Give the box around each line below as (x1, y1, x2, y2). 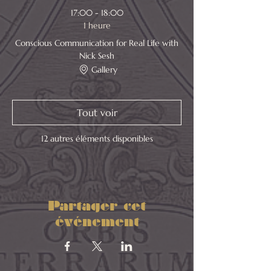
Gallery (91, 64, 117, 75)
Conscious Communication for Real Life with (15, 38, 178, 48)
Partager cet (48, 198, 146, 214)
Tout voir (76, 106, 117, 119)
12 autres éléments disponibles (41, 133, 153, 144)
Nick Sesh (79, 50, 114, 61)
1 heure (83, 20, 111, 31)
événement (54, 214, 139, 229)
